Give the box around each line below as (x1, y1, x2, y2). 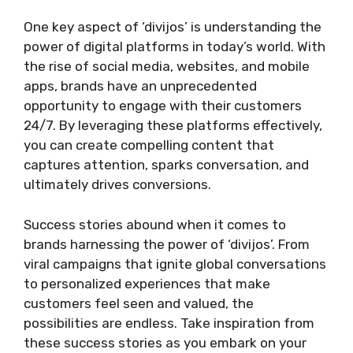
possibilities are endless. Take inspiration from (24, 314, 314, 331)
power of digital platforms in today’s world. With (24, 39, 325, 54)
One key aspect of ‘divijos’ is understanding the (24, 19, 321, 35)
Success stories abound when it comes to (24, 216, 286, 232)
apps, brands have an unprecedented (24, 78, 257, 94)
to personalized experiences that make (24, 275, 270, 292)
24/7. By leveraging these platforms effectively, (24, 117, 322, 133)
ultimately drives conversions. (24, 176, 211, 192)
